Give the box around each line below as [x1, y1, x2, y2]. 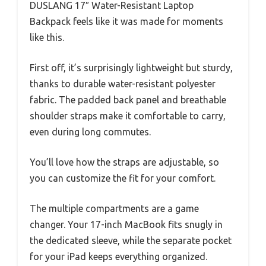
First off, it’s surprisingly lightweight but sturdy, [30, 62, 233, 74]
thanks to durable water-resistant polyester [30, 78, 216, 90]
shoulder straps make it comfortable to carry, [30, 110, 226, 122]
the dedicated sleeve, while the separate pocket [30, 235, 232, 246]
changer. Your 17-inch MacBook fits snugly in [30, 219, 223, 230]
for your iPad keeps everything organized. [30, 251, 207, 262]
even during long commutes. [30, 126, 151, 138]
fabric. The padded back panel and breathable [30, 94, 226, 106]
